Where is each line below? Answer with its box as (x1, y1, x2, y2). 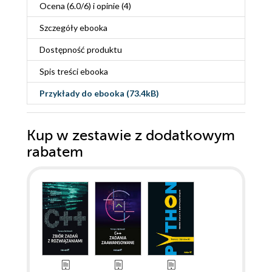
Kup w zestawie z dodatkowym (27, 127, 235, 144)
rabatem (27, 144, 83, 161)
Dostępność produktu (39, 44, 122, 55)
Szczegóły (39, 22, 80, 33)
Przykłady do (39, 88, 94, 99)
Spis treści (39, 66, 80, 77)
